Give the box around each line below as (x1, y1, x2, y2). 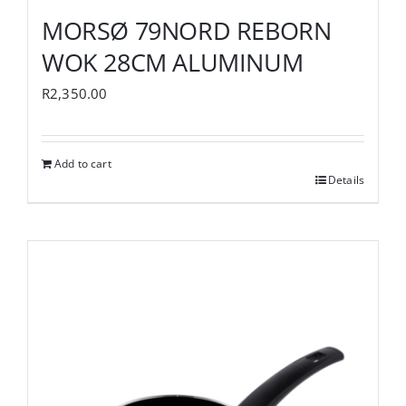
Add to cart (54, 155, 111, 171)
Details (327, 171, 364, 188)
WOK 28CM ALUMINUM (42, 44, 304, 79)
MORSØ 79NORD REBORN (42, 13, 332, 47)
